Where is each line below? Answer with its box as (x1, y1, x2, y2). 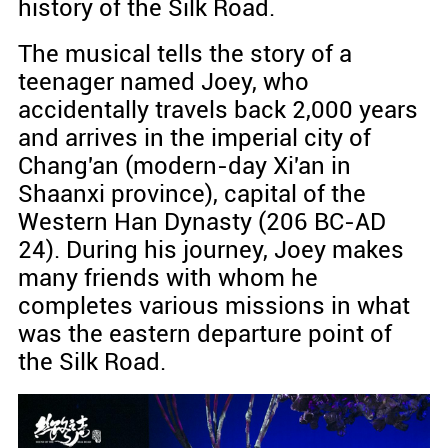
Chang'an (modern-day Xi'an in (17, 152, 351, 181)
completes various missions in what (17, 292, 410, 321)
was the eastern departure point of (17, 320, 392, 349)
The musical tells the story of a (17, 40, 352, 69)
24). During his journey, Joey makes (17, 236, 404, 265)
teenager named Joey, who (17, 68, 309, 97)
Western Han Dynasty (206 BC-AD (17, 208, 386, 237)
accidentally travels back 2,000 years (17, 96, 418, 125)
